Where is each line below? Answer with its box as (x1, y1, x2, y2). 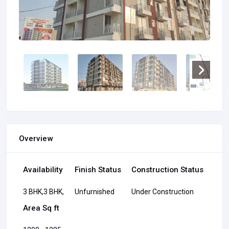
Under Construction (131, 188, 194, 196)
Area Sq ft (23, 203, 59, 213)
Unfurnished (74, 188, 114, 196)
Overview (19, 133, 53, 143)
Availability (23, 165, 62, 175)
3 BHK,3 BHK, (23, 188, 64, 196)
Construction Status (131, 165, 204, 175)
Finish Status (74, 165, 121, 175)
